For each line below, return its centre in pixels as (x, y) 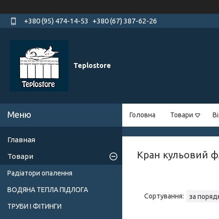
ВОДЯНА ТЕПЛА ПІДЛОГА (48, 190)
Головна (142, 115)
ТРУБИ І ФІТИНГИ (34, 207)
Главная (21, 140)
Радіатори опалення (40, 173)
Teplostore (92, 66)
